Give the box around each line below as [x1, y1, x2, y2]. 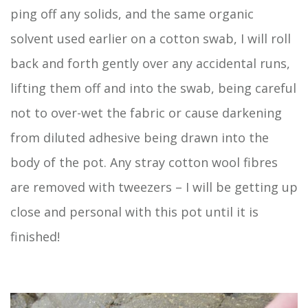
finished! [10, 228, 60, 245]
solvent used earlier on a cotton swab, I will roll [10, 30, 291, 47]
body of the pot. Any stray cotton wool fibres [10, 153, 278, 170]
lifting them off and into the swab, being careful [10, 79, 296, 96]
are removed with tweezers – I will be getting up [10, 178, 298, 195]
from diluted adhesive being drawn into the [10, 129, 269, 146]
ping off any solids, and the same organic [10, 5, 254, 22]
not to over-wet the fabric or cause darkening [10, 104, 282, 121]
